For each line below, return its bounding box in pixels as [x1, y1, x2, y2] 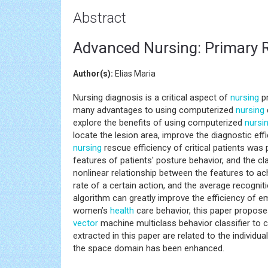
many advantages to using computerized [73, 105, 236, 115]
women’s [73, 205, 110, 216]
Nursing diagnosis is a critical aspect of [73, 92, 230, 103]
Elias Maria [113, 69, 156, 78]
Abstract [73, 10, 126, 26]
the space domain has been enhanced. [73, 243, 224, 254]
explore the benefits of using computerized [73, 117, 245, 128]
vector [73, 218, 98, 229]
